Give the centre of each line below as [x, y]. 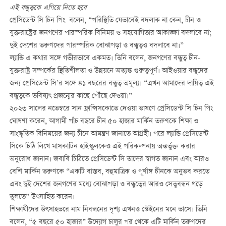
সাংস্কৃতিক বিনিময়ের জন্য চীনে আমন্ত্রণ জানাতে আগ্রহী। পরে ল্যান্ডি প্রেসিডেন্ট [109, 134]
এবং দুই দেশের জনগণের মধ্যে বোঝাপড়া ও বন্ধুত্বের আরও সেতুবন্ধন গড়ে [106, 184]
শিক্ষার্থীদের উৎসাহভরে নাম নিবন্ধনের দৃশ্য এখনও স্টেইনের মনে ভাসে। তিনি [108, 210]
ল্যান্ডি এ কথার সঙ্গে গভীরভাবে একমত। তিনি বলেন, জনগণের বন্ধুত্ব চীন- [105, 58]
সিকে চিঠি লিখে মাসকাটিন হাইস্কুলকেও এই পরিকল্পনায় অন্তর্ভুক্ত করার [102, 147]
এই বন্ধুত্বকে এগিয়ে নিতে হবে [48, 8]
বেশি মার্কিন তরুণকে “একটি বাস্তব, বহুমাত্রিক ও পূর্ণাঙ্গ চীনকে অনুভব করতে [109, 172]
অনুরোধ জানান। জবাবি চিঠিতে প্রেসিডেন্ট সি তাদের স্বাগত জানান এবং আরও [109, 159]
